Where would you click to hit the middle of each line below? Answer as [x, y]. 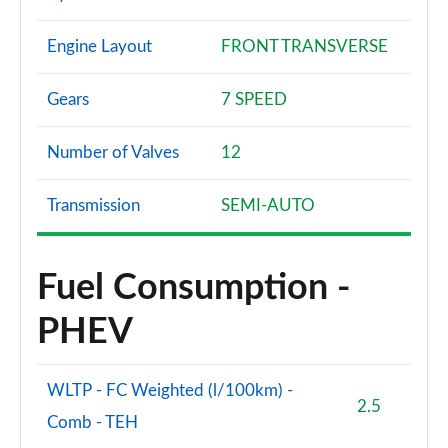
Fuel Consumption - [193, 288]
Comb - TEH [92, 422]
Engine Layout [99, 46]
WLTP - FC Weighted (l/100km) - [170, 390]
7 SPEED [254, 99]
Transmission [93, 205]
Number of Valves [113, 152]
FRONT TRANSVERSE [304, 46]
